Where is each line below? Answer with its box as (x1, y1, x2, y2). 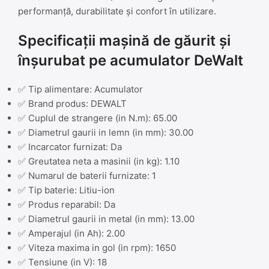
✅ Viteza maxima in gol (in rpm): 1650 (18, 241, 176, 253)
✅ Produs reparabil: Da (18, 198, 115, 210)
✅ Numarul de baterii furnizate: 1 (18, 169, 156, 181)
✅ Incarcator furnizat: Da (18, 141, 122, 153)
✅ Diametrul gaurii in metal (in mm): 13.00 (18, 213, 195, 225)
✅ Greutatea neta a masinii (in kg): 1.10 (18, 155, 180, 167)
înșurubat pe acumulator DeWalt (18, 51, 243, 69)
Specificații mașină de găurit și (18, 31, 231, 49)
